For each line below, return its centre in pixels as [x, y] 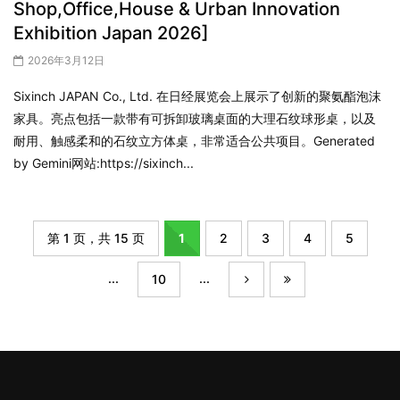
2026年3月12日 [66, 60]
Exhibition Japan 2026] [111, 33]
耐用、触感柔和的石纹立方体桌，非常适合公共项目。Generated [194, 140]
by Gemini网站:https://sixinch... [104, 162]
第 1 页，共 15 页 [96, 238]
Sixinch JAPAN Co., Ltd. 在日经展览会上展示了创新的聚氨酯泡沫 [197, 96]
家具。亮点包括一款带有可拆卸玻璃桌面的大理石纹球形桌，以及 [195, 118]
